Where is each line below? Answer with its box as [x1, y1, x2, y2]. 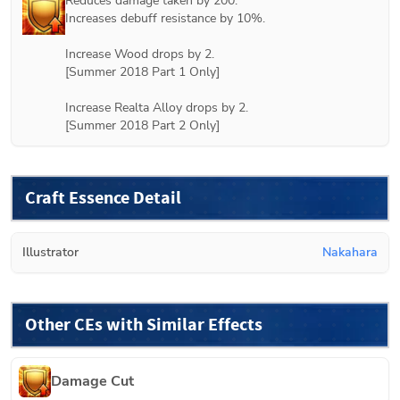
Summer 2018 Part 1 [69, 62, 186, 80]
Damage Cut [51, 371, 134, 391]
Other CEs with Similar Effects [25, 312, 262, 337]
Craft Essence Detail [25, 185, 181, 210]
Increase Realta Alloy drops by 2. [65, 98, 248, 116]
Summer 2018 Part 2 [69, 116, 186, 134]
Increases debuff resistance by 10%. [65, 9, 265, 27]
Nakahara [322, 243, 378, 261]
